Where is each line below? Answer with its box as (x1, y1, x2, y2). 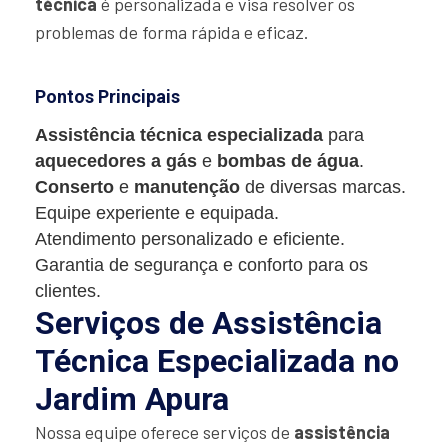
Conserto (35, 177, 114, 198)
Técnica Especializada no (35, 342, 399, 381)
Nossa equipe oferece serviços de (35, 421, 294, 444)
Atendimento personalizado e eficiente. (35, 229, 345, 250)
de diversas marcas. (240, 177, 406, 198)
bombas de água (217, 151, 359, 172)
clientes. (35, 281, 101, 302)
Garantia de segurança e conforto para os (35, 255, 368, 276)
